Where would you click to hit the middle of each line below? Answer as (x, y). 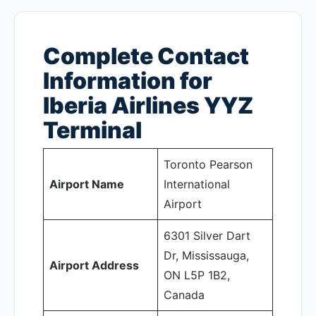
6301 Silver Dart (207, 236)
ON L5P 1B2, (197, 275)
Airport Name (87, 184)
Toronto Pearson (208, 164)
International (197, 184)
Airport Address (94, 265)
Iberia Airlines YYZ (148, 105)
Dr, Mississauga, (206, 255)
